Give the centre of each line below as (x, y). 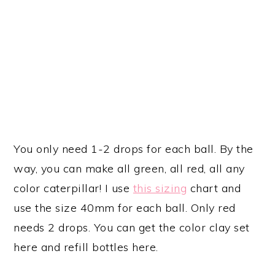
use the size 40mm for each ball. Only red (125, 208)
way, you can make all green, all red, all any (129, 169)
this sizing (160, 188)
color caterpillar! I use (73, 188)
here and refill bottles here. (86, 247)
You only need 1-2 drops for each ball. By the (134, 149)
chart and (214, 188)
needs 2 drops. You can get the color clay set (132, 228)
